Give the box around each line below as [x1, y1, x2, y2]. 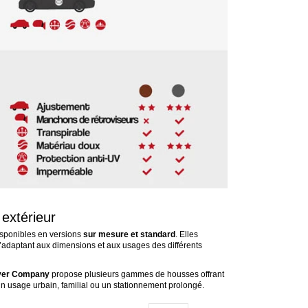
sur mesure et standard [82, 229, 175, 239]
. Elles [175, 229, 198, 239]
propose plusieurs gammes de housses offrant [49, 269, 224, 279]
